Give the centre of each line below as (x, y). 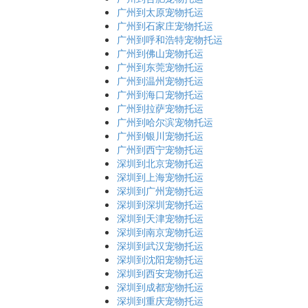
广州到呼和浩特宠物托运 (170, 39)
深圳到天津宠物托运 (160, 218)
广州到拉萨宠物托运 (160, 108)
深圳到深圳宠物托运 (160, 204)
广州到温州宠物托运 (160, 80)
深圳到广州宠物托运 (160, 190)
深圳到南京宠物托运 (160, 232)
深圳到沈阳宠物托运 (160, 259)
